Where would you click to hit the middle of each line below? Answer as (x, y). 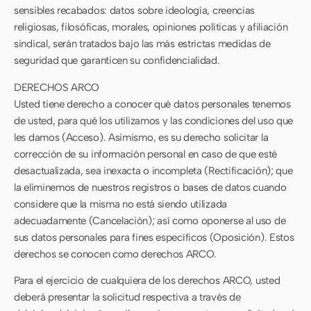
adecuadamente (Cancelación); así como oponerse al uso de (150, 220)
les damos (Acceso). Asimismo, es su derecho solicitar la (141, 137)
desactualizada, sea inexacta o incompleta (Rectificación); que (153, 170)
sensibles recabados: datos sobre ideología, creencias (135, 11)
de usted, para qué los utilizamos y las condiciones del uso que (154, 120)
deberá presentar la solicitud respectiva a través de (127, 297)
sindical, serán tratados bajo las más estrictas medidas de (142, 44)
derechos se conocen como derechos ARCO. (115, 254)
